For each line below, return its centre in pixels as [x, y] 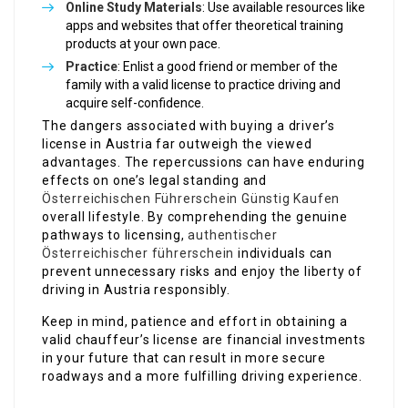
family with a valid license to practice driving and [203, 85]
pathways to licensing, [115, 235]
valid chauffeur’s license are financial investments [204, 340]
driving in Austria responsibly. [136, 290]
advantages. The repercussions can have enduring [204, 163]
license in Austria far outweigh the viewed [177, 144]
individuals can [284, 254]
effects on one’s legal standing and [155, 181]
